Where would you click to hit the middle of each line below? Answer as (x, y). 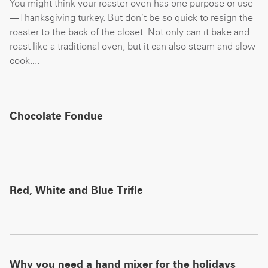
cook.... (25, 61)
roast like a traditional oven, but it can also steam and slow (133, 46)
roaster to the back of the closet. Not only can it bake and (130, 32)
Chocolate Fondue (56, 116)
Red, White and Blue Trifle (76, 190)
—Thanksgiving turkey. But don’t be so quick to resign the (131, 18)
